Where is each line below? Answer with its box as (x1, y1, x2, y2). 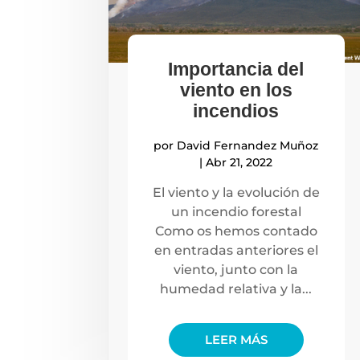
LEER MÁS (204, 331, 268, 347)
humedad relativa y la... (160, 280, 313, 297)
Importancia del (168, 58, 305, 80)
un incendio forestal (170, 203, 301, 219)
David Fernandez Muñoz (177, 137, 319, 153)
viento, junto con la (174, 261, 299, 277)
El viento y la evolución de (152, 184, 320, 200)
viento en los (179, 79, 292, 100)
